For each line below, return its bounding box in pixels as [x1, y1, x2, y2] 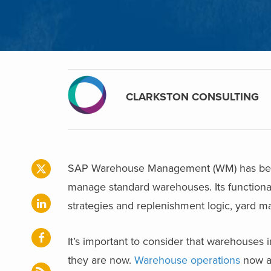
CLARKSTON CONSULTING [126, 90, 259, 103]
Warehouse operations [134, 253, 240, 267]
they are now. [68, 253, 134, 267]
